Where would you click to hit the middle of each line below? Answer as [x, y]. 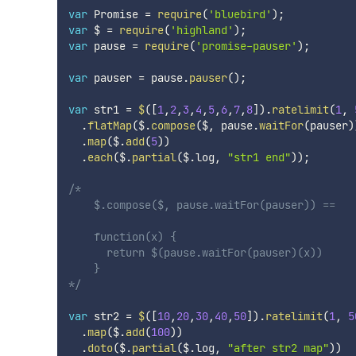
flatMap [109, 126]
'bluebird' [240, 15]
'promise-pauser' [246, 46]
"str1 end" [259, 158]
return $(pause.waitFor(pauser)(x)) [195, 253]
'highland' [201, 31]
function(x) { [122, 237]
